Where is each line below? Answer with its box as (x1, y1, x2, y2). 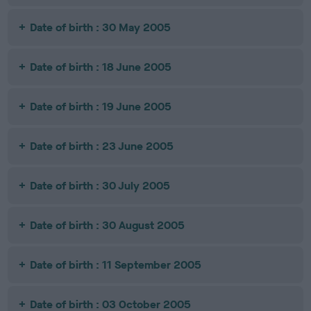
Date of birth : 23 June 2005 (30, 139, 174, 153)
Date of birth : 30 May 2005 (30, 20, 171, 35)
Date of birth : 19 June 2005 (30, 99, 172, 114)
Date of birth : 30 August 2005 (30, 218, 185, 233)
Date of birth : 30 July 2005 (30, 178, 171, 193)
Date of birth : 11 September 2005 (30, 258, 202, 272)
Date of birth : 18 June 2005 (30, 60, 172, 74)
